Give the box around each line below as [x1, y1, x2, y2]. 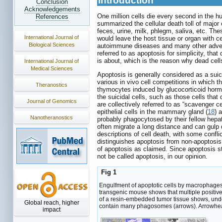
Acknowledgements [24, 5, 80, 13]
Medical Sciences [30, 65, 73, 71]
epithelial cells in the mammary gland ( [97, 108, 208, 116]
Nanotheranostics [30, 114, 73, 120]
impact [43, 206, 60, 213]
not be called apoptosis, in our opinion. [97, 153, 208, 161]
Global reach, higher [24, 199, 79, 206]
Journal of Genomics [26, 98, 77, 104]
